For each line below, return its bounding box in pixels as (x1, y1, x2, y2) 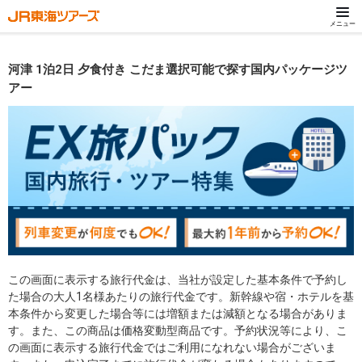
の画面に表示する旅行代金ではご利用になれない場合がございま (8, 340, 336, 354)
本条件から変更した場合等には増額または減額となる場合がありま (8, 306, 347, 320)
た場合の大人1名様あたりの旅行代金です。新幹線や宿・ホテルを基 (8, 289, 354, 303)
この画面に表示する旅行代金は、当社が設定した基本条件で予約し (8, 272, 347, 286)
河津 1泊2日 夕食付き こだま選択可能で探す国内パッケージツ (8, 62, 347, 77)
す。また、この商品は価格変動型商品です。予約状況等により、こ (8, 323, 347, 337)
